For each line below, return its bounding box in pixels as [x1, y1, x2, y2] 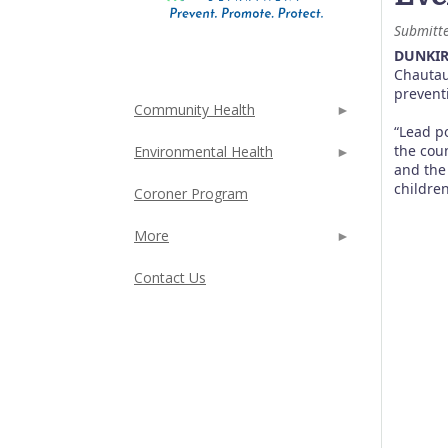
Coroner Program [134, 184, 248, 204]
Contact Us [134, 268, 206, 288]
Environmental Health [134, 142, 273, 162]
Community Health [134, 100, 255, 120]
